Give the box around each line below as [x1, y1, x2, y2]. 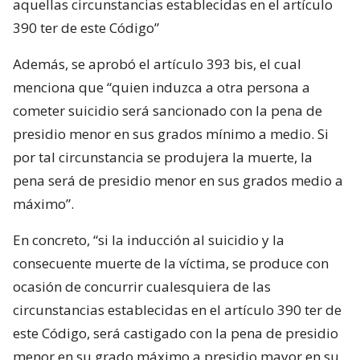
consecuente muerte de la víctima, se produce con [13, 253, 329, 272]
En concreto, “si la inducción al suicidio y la [13, 230, 284, 249]
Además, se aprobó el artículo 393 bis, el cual [13, 54, 301, 73]
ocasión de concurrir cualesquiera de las [13, 276, 271, 296]
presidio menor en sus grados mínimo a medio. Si [13, 124, 329, 143]
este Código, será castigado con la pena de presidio [13, 323, 338, 342]
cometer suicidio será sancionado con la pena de [13, 100, 322, 120]
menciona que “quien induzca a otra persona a [13, 77, 310, 96]
